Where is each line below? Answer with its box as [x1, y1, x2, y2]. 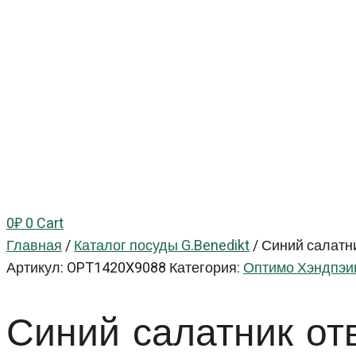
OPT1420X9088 [67, 257, 169, 279]
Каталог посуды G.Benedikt [74, 235, 250, 257]
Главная [6, 235, 62, 257]
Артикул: [6, 257, 67, 279]
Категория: [169, 257, 240, 279]
